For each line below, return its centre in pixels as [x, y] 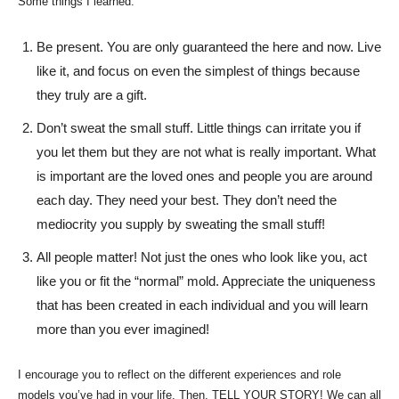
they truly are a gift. [92, 94]
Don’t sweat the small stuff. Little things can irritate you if [199, 127]
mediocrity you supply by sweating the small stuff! [181, 224]
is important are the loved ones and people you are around [204, 175]
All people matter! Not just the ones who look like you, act [202, 256]
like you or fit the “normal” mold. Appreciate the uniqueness [206, 281]
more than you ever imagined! [123, 329]
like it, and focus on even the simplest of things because [198, 70]
